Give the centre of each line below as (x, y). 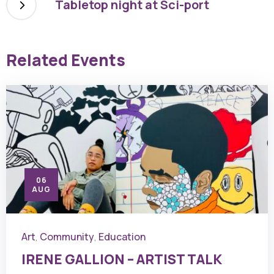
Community (67, 237)
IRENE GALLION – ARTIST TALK (122, 259)
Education (122, 237)
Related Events (66, 60)
